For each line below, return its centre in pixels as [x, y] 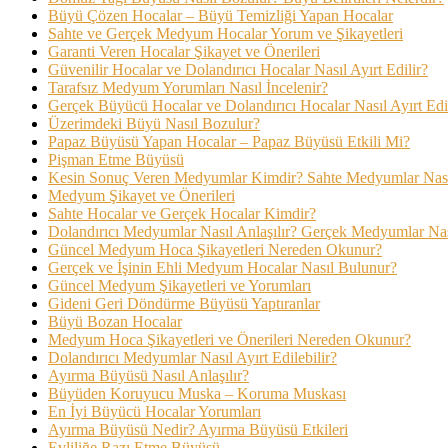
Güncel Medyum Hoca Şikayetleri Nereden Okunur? [215, 250]
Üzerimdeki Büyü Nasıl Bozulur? [154, 124]
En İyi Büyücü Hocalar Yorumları [154, 412]
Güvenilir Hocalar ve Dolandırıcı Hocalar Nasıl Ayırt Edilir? [238, 70]
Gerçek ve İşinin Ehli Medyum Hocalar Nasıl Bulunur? [222, 268]
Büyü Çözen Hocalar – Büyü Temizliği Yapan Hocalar [220, 16]
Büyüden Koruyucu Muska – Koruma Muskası [197, 394]
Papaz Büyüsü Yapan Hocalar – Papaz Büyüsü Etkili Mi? [229, 142]
